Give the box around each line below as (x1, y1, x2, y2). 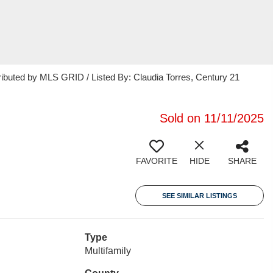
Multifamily (84, 246, 131, 256)
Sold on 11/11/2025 (160, 112, 264, 125)
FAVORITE (136, 156, 177, 166)
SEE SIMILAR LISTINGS (162, 192, 237, 199)
